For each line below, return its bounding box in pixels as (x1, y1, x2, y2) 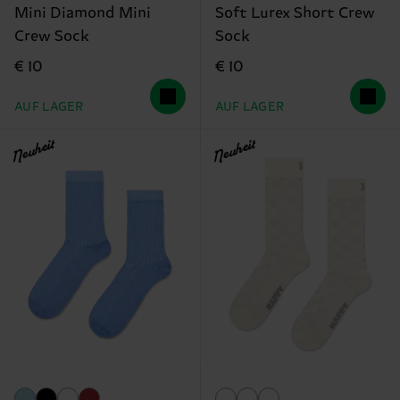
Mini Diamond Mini (14, 4, 151, 23)
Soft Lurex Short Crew (214, 4, 375, 23)
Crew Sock (14, 28, 89, 46)
